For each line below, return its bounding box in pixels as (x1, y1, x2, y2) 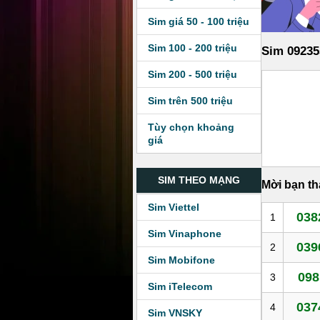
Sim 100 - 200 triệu (148, 42, 237, 54)
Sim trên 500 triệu (148, 95, 233, 106)
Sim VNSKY (148, 307, 202, 319)
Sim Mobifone (148, 254, 215, 266)
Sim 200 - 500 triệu (148, 69, 237, 80)
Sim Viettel (148, 201, 199, 213)
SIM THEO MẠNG (158, 174, 241, 186)
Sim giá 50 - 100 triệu (148, 16, 249, 27)
